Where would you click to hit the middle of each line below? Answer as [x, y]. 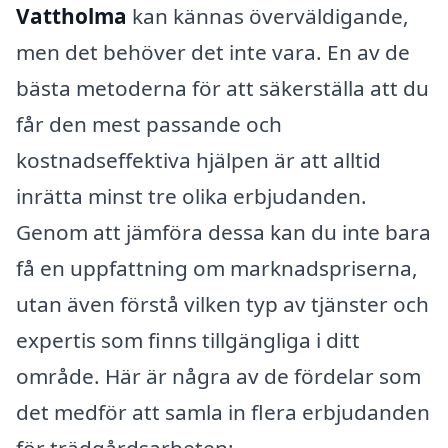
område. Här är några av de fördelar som [218, 375]
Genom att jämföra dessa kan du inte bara [223, 231]
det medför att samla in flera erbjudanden [223, 411]
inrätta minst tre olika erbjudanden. [191, 195]
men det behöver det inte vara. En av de [213, 51]
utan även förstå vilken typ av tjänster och [222, 303]
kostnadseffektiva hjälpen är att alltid [198, 159]
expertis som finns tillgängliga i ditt [188, 339]
